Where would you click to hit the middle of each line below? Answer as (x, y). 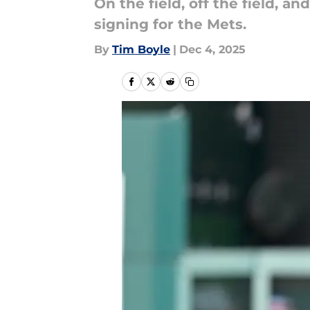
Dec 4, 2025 (212, 49)
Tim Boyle (141, 49)
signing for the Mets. (170, 24)
